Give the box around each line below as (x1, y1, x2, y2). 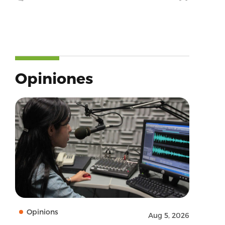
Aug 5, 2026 (148, 211, 189, 219)
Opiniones (15, 69, 93, 87)
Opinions (26, 207, 58, 216)
